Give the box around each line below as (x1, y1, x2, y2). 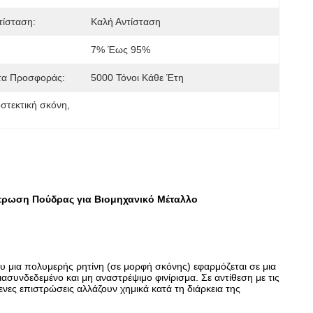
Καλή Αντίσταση (91, 16, 161, 27)
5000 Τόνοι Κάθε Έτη (91, 72, 184, 83)
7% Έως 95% (91, 44, 150, 55)
